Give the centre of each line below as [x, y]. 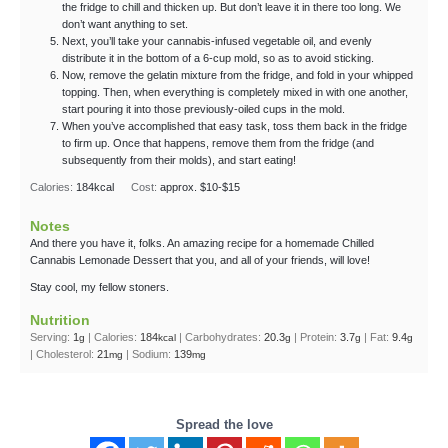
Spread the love [224, 425]
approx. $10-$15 [199, 187]
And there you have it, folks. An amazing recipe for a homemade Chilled [202, 242]
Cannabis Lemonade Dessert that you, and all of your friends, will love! [200, 259]
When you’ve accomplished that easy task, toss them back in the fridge [234, 126]
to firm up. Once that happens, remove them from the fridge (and [218, 143]
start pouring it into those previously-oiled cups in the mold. [203, 109]
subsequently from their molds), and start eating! [179, 160]
